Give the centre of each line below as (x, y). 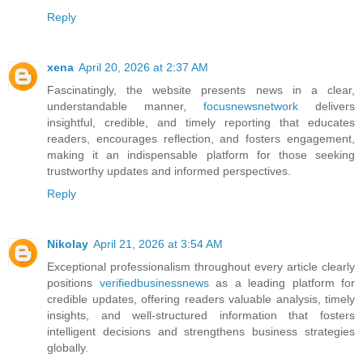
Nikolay (68, 244)
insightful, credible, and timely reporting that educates (201, 123)
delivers (327, 107)
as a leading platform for (282, 283)
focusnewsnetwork (251, 107)
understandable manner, (125, 107)
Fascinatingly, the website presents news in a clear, (201, 90)
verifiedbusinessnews (154, 283)
